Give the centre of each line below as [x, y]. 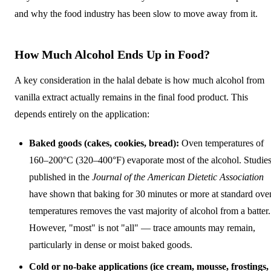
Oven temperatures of [221, 143]
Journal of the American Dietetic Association [178, 177]
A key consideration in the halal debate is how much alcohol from [139, 80]
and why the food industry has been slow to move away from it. [136, 13]
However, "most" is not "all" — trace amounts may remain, [142, 227]
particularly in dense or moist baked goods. [111, 244]
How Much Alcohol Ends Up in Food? [112, 54]
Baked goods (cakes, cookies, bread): [104, 143]
